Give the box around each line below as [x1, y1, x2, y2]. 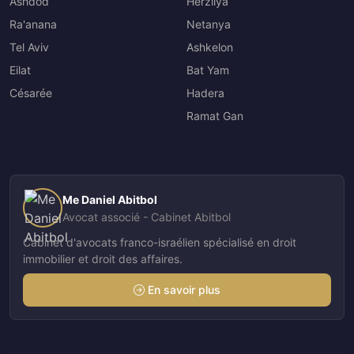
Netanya [186, 17, 231, 31]
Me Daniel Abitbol [62, 193, 157, 207]
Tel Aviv [9, 40, 49, 54]
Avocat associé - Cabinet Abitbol [62, 210, 231, 224]
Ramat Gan [186, 108, 243, 122]
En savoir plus [148, 283, 220, 297]
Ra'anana [9, 17, 57, 31]
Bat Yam [186, 62, 229, 77]
